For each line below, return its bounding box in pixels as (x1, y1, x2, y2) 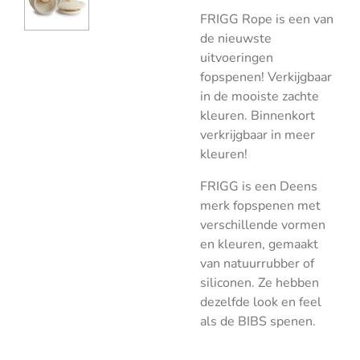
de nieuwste (200, 30, 272, 47)
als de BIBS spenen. (200, 313, 316, 330)
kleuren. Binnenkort (200, 107, 315, 125)
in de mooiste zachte (200, 88, 319, 105)
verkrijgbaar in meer (200, 126, 315, 144)
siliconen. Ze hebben (200, 274, 319, 292)
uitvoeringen (200, 49, 273, 67)
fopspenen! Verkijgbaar (200, 68, 332, 86)
